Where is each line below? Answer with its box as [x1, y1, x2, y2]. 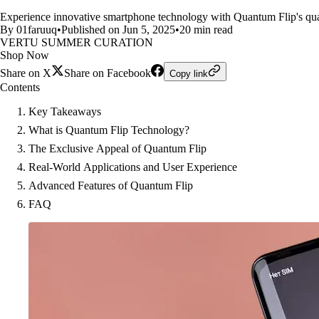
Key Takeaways [28, 105, 101, 117]
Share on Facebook [64, 67, 151, 79]
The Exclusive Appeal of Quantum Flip [28, 142, 206, 155]
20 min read [179, 23, 233, 36]
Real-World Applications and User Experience [28, 161, 237, 173]
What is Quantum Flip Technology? [28, 124, 189, 136]
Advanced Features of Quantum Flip [28, 179, 193, 192]
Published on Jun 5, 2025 [61, 23, 175, 36]
